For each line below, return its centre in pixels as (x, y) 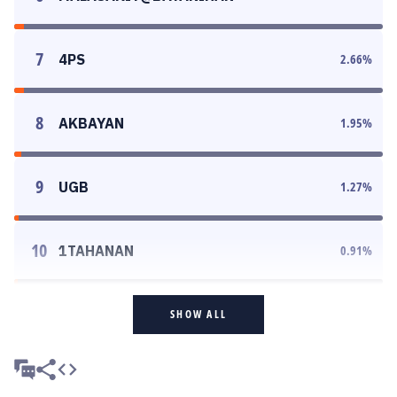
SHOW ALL (198, 314)
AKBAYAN (91, 123)
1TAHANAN (96, 251)
